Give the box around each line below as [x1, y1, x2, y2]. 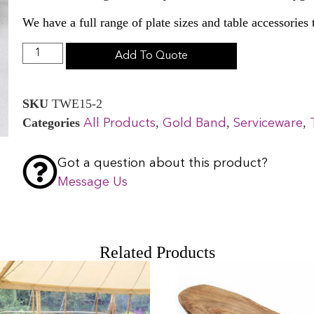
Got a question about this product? [57, 156, 268, 170]
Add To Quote [115, 50, 189, 62]
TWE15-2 [52, 96, 103, 111]
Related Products [99, 243, 215, 261]
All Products [83, 116, 156, 130]
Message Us [57, 175, 128, 189]
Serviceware [233, 116, 303, 130]
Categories [22, 115, 81, 130]
